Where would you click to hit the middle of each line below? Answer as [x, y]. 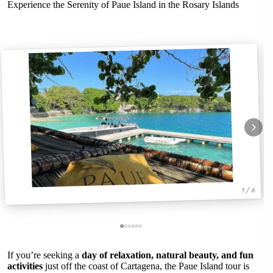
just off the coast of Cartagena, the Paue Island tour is [146, 266]
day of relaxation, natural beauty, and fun [168, 255]
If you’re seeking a [44, 255]
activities [25, 266]
